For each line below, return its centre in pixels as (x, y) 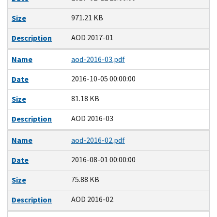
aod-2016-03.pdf (98, 59)
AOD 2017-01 (92, 37)
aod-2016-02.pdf (98, 140)
